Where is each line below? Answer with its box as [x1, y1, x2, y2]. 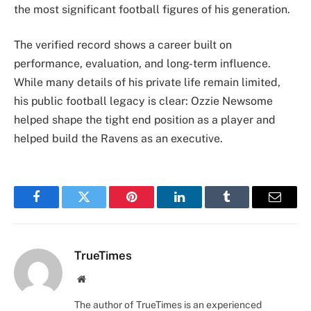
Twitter [83, 201, 119, 214]
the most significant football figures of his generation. [14, 2, 290, 16]
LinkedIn [178, 201, 224, 214]
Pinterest [131, 201, 175, 214]
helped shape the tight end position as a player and [14, 113, 276, 127]
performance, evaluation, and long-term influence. [14, 57, 271, 71]
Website [85, 274, 116, 284]
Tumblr [226, 201, 263, 214]
